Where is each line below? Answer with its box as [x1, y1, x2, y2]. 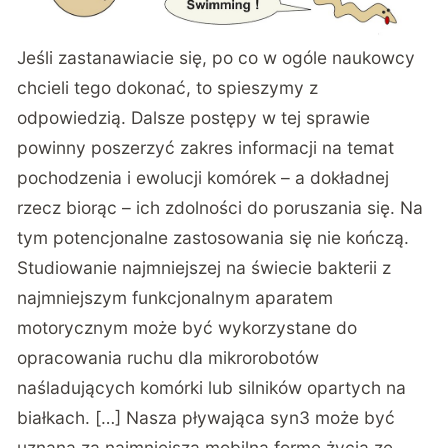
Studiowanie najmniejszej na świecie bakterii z [17, 257, 392, 279]
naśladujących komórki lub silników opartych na [17, 377, 407, 399]
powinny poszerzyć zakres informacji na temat [17, 137, 395, 159]
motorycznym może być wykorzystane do [17, 317, 358, 339]
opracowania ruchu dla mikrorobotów [17, 347, 320, 369]
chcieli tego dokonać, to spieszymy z [17, 77, 319, 99]
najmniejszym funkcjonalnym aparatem [17, 287, 334, 309]
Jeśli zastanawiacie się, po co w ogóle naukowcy [17, 47, 416, 69]
